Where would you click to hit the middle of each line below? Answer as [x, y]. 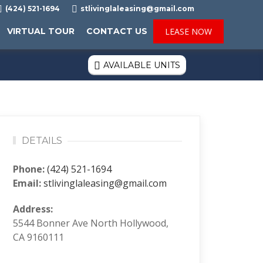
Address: [33, 209]
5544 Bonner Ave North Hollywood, [90, 223]
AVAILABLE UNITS [142, 65]
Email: [27, 183]
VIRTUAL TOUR [41, 31]
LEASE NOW [188, 31]
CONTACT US [117, 31]
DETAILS [42, 141]
